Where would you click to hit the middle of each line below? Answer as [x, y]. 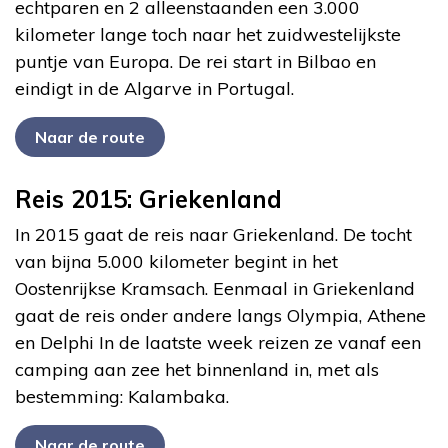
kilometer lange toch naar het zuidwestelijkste [208, 34]
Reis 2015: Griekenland [148, 198]
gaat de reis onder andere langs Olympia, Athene [220, 315]
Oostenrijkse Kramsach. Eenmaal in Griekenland [215, 288]
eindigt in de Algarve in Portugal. [154, 88]
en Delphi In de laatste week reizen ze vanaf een [218, 342]
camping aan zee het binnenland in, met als [197, 369]
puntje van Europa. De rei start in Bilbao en [195, 61]
